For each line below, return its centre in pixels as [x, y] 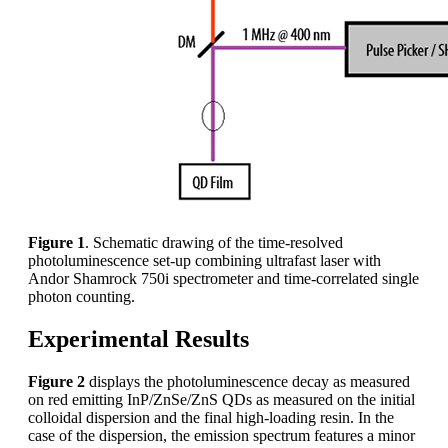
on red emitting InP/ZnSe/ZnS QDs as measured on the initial [221, 399]
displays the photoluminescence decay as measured [247, 381]
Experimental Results [138, 338]
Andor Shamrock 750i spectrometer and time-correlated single [223, 278]
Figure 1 [56, 242]
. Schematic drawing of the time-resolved [214, 242]
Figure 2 [56, 381]
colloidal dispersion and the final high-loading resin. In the [211, 417]
